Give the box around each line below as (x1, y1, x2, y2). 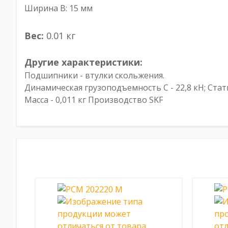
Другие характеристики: (24, 56, 142, 68)
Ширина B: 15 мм (24, 3, 93, 14)
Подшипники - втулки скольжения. (24, 70, 164, 81)
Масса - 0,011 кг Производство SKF (24, 94, 163, 105)
